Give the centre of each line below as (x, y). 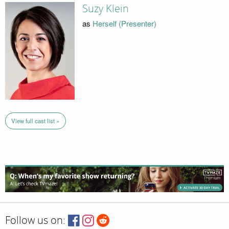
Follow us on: (35, 220)
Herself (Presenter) (124, 24)
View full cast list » (36, 120)
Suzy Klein (105, 8)
